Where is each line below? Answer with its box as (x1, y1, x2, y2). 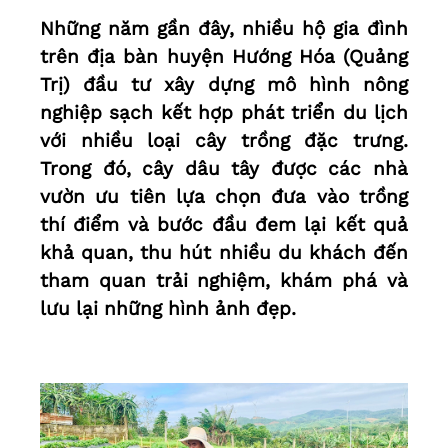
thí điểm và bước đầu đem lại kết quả (40, 213, 408, 237)
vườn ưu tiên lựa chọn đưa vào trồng (40, 185, 408, 209)
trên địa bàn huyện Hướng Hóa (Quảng (40, 45, 408, 69)
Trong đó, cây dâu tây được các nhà (40, 157, 408, 181)
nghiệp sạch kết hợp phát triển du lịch (40, 101, 408, 125)
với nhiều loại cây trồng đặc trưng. (40, 129, 408, 153)
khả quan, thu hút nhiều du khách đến (40, 241, 408, 265)
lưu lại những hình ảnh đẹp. (40, 297, 296, 321)
